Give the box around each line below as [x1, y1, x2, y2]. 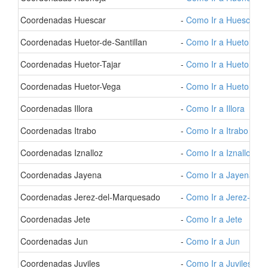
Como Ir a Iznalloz [186, 147, 255, 159]
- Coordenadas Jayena [15, 169, 102, 181]
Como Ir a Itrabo [186, 124, 248, 136]
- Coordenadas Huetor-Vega [15, 80, 121, 92]
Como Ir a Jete [186, 213, 242, 225]
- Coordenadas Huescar [15, 14, 106, 26]
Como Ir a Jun [186, 235, 240, 247]
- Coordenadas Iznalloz [15, 147, 103, 159]
